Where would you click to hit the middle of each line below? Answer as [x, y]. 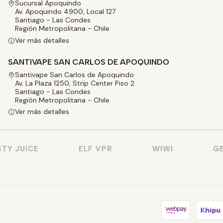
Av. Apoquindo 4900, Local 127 [65, 12]
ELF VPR [90, 149]
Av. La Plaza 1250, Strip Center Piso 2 [75, 83]
